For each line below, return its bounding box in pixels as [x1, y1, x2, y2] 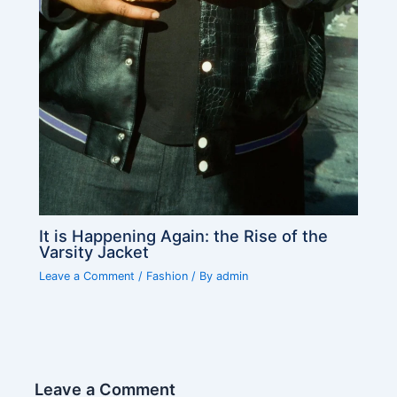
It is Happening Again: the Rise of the [39, 226, 329, 246]
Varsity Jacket [39, 242, 150, 262]
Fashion [146, 269, 189, 284]
